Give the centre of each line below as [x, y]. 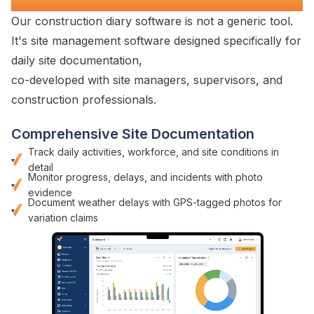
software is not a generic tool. [212, 21]
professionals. [117, 100]
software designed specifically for [211, 41]
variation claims [63, 218]
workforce [152, 152]
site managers [150, 80]
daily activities [90, 152]
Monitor [47, 177]
